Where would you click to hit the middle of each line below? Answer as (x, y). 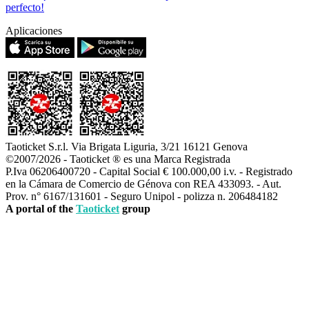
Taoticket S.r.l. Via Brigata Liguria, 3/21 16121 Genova (127, 147)
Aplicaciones (34, 31)
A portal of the (41, 209)
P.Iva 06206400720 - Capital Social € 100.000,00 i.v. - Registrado (149, 172)
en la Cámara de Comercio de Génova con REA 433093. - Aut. (143, 184)
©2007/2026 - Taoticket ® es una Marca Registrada (118, 159)
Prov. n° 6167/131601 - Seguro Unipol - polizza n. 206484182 (142, 197)
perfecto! (25, 8)
